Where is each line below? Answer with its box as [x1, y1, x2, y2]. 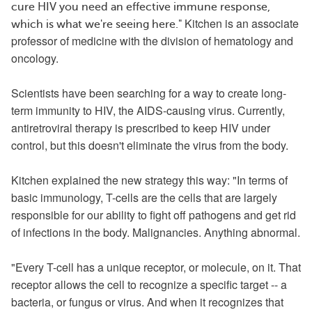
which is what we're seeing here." [11, 18, 185, 31]
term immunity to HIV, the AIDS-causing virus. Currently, [11, 102, 285, 118]
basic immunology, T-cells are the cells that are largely [11, 189, 277, 205]
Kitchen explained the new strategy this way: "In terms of [11, 172, 288, 188]
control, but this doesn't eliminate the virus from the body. [11, 137, 288, 153]
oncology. [11, 50, 58, 66]
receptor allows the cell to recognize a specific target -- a [11, 276, 287, 292]
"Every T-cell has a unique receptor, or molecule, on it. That [11, 259, 301, 275]
